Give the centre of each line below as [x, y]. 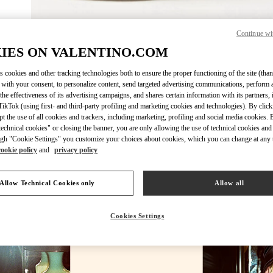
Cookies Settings [137, 216]
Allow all [229, 183]
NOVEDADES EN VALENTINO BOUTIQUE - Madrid [136, 112]
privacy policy [76, 150]
